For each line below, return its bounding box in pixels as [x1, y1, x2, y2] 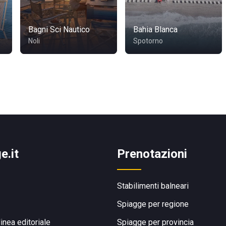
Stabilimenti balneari [117, 181, 189, 191]
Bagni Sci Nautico [28, 25, 90, 34]
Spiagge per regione [117, 199, 189, 209]
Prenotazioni [117, 147, 187, 161]
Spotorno [133, 37, 163, 45]
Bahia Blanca [133, 25, 178, 34]
